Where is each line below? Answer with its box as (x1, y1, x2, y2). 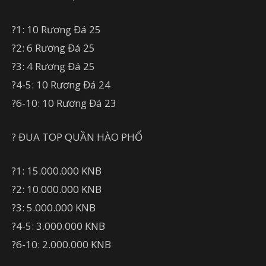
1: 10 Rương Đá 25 (16, 22, 101, 36)
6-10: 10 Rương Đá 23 (16, 96, 116, 110)
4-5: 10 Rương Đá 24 (16, 77, 110, 91)
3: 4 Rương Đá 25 (16, 59, 95, 73)
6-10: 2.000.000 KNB (16, 237, 111, 251)
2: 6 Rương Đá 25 (16, 40, 95, 55)
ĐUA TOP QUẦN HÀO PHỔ (16, 129, 142, 144)
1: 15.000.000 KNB (16, 163, 102, 178)
